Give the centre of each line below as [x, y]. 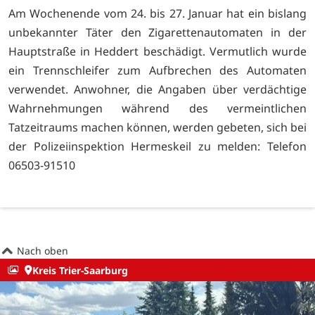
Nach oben [41, 251]
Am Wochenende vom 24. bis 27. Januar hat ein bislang [157, 14]
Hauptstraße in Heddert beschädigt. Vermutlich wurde [157, 52]
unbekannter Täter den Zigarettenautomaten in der [157, 33]
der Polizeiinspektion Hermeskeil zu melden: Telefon [157, 147]
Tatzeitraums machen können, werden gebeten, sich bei [157, 128]
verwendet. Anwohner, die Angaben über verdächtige [157, 90]
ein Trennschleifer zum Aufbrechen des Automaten [157, 71]
